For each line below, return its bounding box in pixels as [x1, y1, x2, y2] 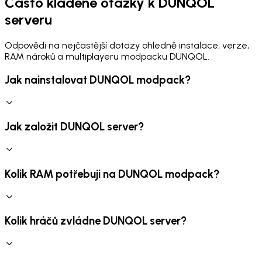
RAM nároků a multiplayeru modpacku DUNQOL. [5, 51, 209, 63]
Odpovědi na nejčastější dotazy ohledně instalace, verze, [5, 40, 249, 51]
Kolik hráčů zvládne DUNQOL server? [5, 214, 187, 228]
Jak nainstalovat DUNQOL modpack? [5, 73, 191, 87]
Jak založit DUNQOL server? [5, 120, 144, 134]
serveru [5, 11, 52, 29]
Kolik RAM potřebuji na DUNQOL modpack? [5, 167, 219, 181]
